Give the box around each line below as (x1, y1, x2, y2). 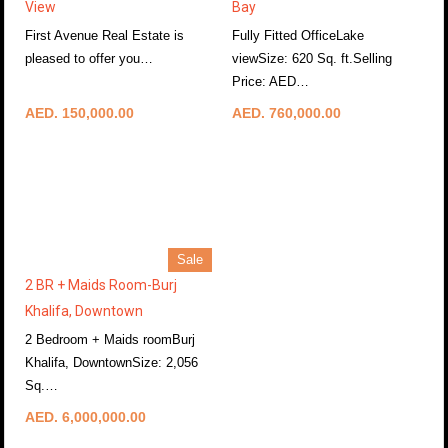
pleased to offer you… (25, 51, 153, 66)
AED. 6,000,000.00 (25, 409, 146, 425)
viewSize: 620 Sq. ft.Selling (232, 51, 392, 66)
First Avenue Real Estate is (25, 28, 184, 43)
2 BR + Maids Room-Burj (25, 277, 177, 293)
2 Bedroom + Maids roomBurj (25, 332, 195, 347)
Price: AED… (232, 74, 313, 89)
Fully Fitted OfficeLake (232, 28, 364, 43)
